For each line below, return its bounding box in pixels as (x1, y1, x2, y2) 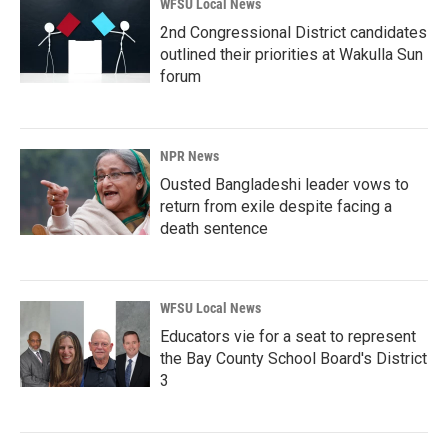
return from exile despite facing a (160, 196, 392, 216)
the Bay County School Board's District (160, 348, 427, 368)
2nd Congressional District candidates (160, 22, 427, 42)
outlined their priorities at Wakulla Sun (160, 44, 423, 64)
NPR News (160, 147, 219, 164)
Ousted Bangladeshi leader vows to (160, 174, 409, 194)
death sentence (160, 218, 268, 238)
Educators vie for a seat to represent (160, 326, 416, 346)
